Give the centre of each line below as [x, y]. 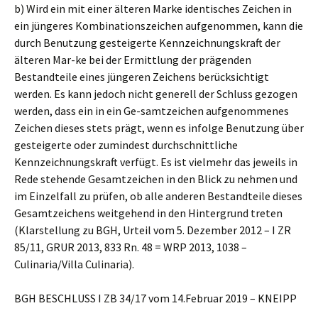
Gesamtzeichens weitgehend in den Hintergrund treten [148, 213]
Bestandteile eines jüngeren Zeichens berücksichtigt [142, 77]
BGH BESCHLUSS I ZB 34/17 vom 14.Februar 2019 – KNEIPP [155, 298]
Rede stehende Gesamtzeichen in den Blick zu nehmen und [156, 179]
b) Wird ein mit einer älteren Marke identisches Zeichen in [153, 9]
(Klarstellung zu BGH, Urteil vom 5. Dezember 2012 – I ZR [153, 230]
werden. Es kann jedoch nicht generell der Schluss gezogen [156, 94]
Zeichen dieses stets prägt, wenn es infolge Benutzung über [159, 128]
